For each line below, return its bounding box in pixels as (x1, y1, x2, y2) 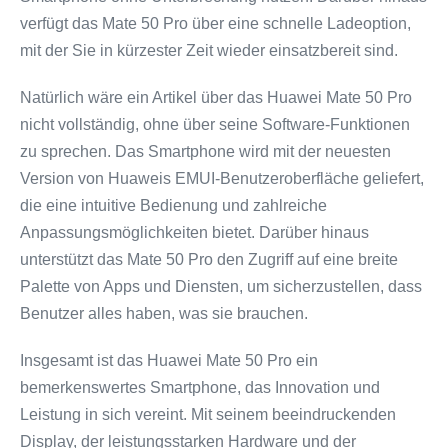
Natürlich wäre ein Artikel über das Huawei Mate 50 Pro (20, 89, 412, 106)
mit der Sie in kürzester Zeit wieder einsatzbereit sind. (20, 42, 398, 59)
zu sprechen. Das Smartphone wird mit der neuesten (20, 143, 391, 160)
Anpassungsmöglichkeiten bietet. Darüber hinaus (20, 224, 369, 241)
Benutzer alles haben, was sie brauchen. (20, 305, 308, 322)
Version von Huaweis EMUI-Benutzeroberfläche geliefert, (20, 170, 424, 187)
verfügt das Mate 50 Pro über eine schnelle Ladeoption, (20, 15, 411, 32)
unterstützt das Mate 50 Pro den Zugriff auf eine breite (20, 251, 398, 268)
